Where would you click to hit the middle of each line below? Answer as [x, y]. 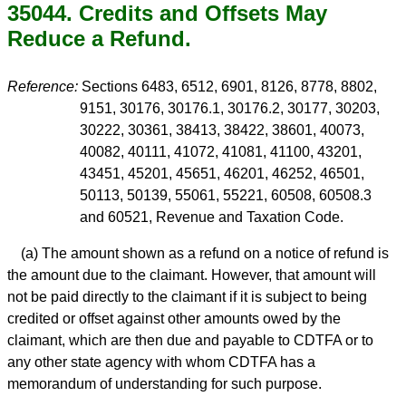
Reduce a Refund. [99, 38]
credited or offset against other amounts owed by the [174, 318]
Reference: [43, 86]
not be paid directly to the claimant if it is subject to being [187, 296]
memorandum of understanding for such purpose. [164, 383]
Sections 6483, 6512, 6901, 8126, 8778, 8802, [227, 86]
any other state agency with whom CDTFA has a [161, 362]
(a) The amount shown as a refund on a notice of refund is [205, 253]
